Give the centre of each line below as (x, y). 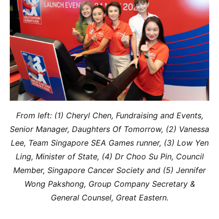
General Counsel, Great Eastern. (109, 197)
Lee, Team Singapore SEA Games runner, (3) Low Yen (109, 142)
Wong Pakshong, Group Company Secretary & (109, 184)
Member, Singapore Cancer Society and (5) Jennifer (109, 170)
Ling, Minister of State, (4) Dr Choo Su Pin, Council (109, 156)
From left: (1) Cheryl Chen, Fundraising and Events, (109, 115)
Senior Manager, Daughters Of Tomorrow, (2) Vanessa (109, 129)
